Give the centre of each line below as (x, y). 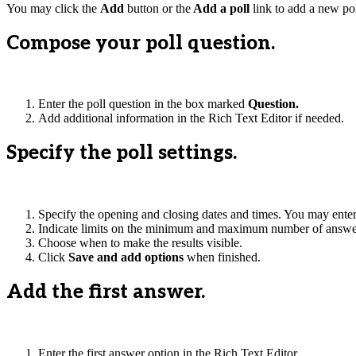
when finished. (224, 257)
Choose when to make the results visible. (140, 243)
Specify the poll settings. (122, 153)
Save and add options (128, 257)
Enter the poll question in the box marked (143, 104)
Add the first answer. (106, 292)
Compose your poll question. (141, 43)
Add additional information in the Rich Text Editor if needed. (191, 118)
